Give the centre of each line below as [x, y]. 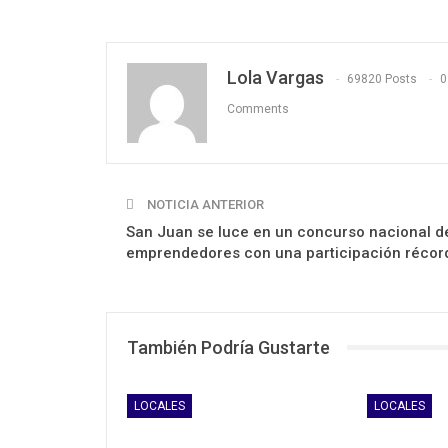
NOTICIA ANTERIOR [204, 204]
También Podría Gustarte [228, 347]
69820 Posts [382, 78]
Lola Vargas [275, 77]
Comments [258, 108]
